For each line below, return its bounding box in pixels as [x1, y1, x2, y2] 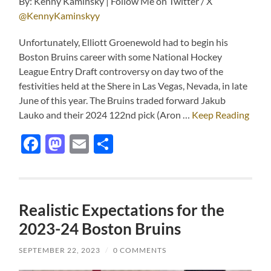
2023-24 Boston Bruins [19, 219, 181, 239]
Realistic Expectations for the [19, 200, 225, 220]
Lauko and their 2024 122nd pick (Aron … [19, 109, 192, 121]
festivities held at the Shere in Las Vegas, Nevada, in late [19, 80, 248, 92]
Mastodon [65, 132, 152, 156]
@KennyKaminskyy [19, 10, 100, 22]
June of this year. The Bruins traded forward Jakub [19, 94, 226, 106]
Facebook [41, 132, 124, 156]
